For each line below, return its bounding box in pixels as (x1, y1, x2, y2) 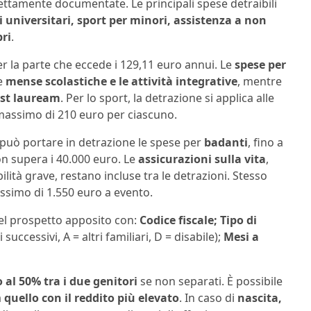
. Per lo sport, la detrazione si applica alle (60, 90, 274, 106)
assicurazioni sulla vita (138, 151, 266, 167)
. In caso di (179, 289, 237, 305)
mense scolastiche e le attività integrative (6, 73, 237, 89)
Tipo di (220, 212, 257, 228)
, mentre (237, 73, 282, 89)
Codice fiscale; (140, 212, 220, 228)
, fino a (248, 134, 283, 150)
